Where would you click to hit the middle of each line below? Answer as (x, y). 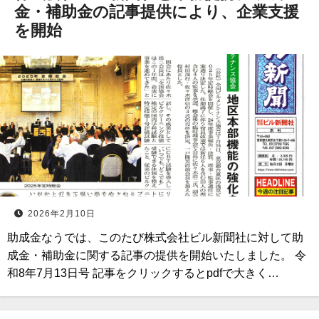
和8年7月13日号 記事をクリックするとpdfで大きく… (143, 273)
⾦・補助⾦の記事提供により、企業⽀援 (157, 12)
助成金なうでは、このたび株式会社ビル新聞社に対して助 (155, 237)
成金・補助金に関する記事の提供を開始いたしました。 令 (157, 255)
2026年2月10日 (62, 214)
